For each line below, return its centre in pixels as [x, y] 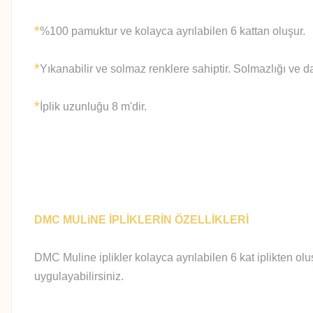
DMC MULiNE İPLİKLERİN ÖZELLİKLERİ [141, 220]
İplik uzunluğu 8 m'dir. [93, 107]
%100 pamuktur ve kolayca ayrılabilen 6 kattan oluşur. [173, 31]
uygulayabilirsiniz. [79, 276]
